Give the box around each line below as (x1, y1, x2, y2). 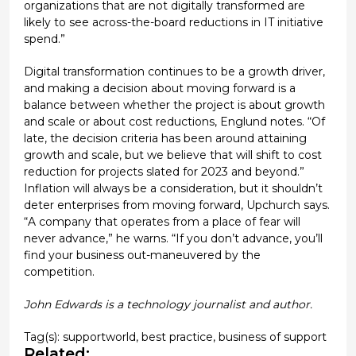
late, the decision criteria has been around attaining (23, 131, 307, 146)
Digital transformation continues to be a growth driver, (23, 64, 325, 79)
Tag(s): (23, 330, 63, 345)
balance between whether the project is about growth (23, 98, 325, 113)
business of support (218, 330, 327, 345)
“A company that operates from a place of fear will (23, 215, 300, 230)
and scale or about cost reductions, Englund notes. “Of (23, 114, 325, 130)
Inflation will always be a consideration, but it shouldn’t (23, 181, 323, 196)
